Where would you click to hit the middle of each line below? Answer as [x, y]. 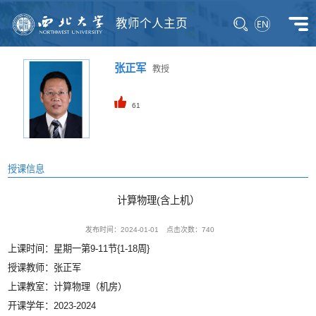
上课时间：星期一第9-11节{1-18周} [79, 249]
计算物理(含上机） [158, 201]
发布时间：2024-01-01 [122, 230]
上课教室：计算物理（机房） [68, 287]
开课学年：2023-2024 [52, 306]
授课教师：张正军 [45, 268]
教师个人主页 [152, 24]
